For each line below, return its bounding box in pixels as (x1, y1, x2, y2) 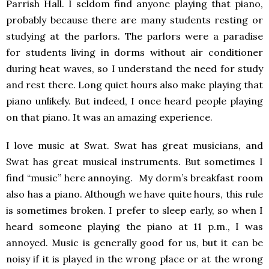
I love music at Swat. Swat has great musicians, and (6, 139, 263, 152)
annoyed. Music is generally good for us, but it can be (6, 237, 263, 249)
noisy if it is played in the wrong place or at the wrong (6, 253, 263, 265)
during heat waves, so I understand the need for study (6, 62, 263, 75)
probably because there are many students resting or (6, 14, 263, 26)
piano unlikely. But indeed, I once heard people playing (6, 95, 263, 107)
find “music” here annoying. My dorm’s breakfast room (6, 172, 263, 184)
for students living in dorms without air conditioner (6, 46, 263, 59)
